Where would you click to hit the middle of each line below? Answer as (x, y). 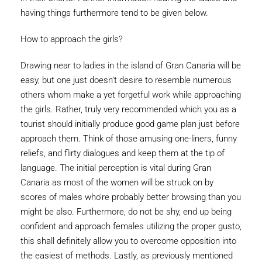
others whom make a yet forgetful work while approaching (131, 95)
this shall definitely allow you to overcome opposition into (128, 241)
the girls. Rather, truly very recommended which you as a (128, 110)
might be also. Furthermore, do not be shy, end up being (126, 212)
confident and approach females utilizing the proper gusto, (131, 227)
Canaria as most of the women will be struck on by (117, 183)
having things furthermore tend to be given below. (114, 13)
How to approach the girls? (72, 39)
